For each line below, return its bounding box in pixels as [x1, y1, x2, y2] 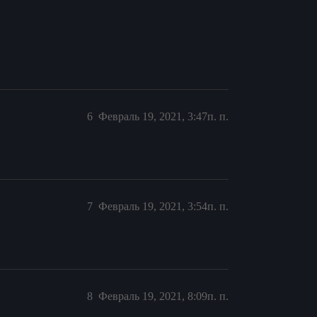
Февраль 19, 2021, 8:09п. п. [98, 290, 229, 302]
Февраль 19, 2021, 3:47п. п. [98, 110, 229, 122]
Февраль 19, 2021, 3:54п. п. [98, 200, 229, 212]
